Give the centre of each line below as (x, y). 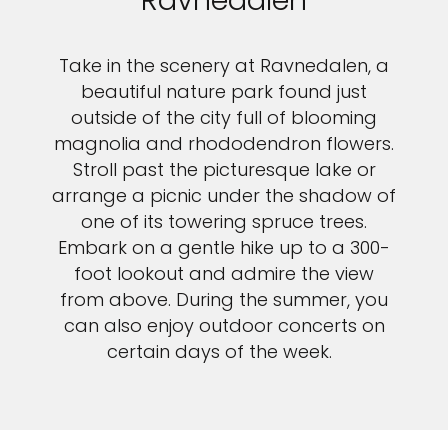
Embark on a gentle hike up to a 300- (224, 248)
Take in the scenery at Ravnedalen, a (224, 66)
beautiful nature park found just (224, 92)
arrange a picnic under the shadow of (224, 196)
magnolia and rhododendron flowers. (224, 144)
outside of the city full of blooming (224, 118)
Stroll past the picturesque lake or (224, 170)
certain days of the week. (224, 352)
